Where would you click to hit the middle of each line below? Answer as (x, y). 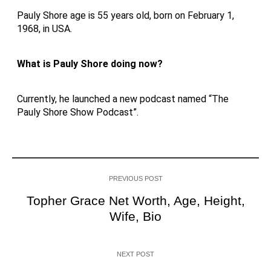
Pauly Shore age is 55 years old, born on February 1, (126, 15)
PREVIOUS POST (135, 178)
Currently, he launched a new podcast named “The (123, 99)
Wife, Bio (135, 216)
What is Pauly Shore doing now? (90, 64)
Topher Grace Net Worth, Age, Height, (135, 200)
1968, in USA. (44, 28)
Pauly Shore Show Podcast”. (78, 112)
